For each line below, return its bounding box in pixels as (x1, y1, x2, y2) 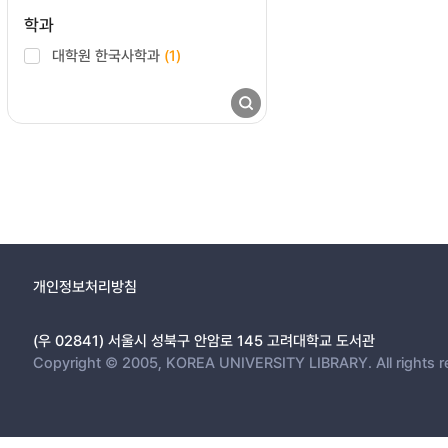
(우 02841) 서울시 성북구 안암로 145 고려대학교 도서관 (33, 330, 375, 350)
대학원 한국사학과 (52, 45, 164, 65)
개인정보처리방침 (33, 276, 137, 296)
